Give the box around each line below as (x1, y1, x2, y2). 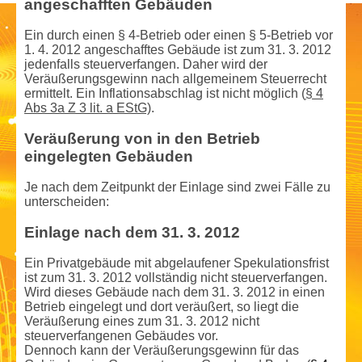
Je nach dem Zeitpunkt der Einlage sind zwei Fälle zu (24, 179, 330, 194)
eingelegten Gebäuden (24, 147, 193, 165)
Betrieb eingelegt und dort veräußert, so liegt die (24, 299, 299, 314)
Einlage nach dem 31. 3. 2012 (24, 223, 240, 241)
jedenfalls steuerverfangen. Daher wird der (24, 57, 267, 71)
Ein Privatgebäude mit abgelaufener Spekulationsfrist (24, 255, 329, 270)
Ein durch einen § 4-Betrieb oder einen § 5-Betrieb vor (24, 27, 333, 42)
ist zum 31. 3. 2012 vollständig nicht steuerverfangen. (24, 270, 327, 284)
